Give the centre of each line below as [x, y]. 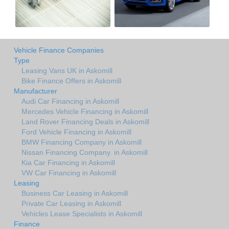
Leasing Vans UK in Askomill [67, 70]
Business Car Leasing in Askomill [75, 193]
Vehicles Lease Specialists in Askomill [82, 213]
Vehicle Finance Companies [59, 50]
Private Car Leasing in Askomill [71, 203]
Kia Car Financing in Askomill [68, 162]
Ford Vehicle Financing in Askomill [76, 132]
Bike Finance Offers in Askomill [71, 81]
